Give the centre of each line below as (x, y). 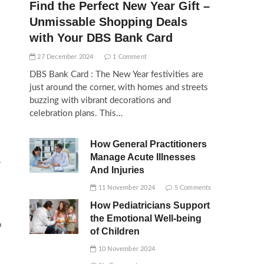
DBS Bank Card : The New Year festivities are (116, 75)
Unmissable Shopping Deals (108, 22)
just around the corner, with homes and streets (119, 88)
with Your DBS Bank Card (101, 38)
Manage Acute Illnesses (143, 157)
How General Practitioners (149, 144)
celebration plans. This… (76, 113)
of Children (115, 231)
